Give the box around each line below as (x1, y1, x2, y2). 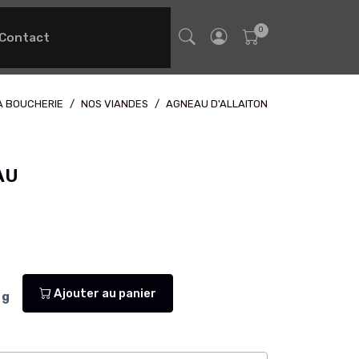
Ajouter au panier (51, 285, 156, 301)
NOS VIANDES (81, 98, 148, 111)
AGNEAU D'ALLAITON (166, 98, 268, 111)
